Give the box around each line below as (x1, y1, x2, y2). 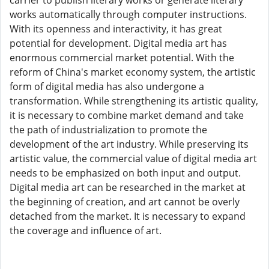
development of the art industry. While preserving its (10, 138, 249, 151)
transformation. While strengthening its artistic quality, (10, 94, 258, 107)
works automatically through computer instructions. (10, 8, 247, 21)
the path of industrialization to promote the (10, 123, 207, 136)
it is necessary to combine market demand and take (10, 109, 244, 122)
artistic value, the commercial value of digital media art (10, 152, 257, 165)
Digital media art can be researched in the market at (10, 181, 246, 194)
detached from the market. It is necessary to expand (10, 210, 246, 223)
